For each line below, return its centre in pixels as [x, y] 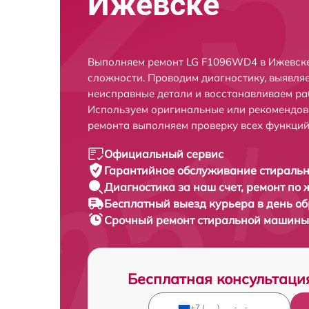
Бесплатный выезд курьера [181, 203]
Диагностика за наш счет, [175, 187]
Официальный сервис [164, 154]
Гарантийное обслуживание [182, 170]
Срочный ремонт [151, 220]
